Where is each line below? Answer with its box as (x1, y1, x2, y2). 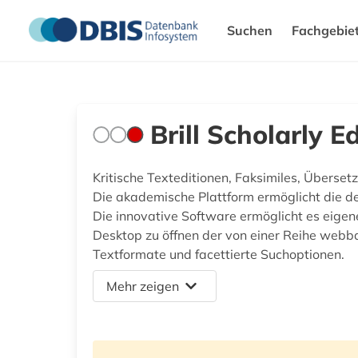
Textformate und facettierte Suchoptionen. (93, 246, 344, 262)
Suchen (227, 22, 272, 38)
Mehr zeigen (106, 278, 179, 294)
